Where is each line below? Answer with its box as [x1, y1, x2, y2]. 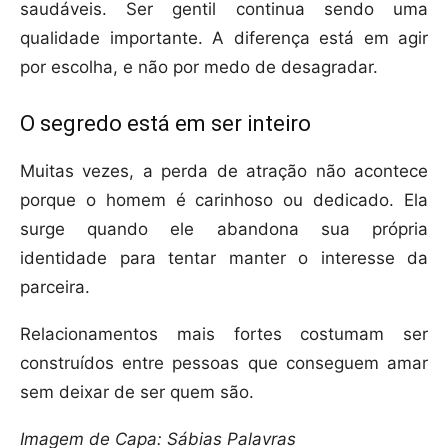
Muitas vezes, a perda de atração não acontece [20, 161, 428, 182]
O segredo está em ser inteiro [20, 111, 311, 137]
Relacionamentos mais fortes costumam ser [20, 324, 428, 345]
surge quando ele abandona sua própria [20, 219, 428, 240]
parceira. [20, 277, 90, 298]
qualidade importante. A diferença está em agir [20, 28, 428, 49]
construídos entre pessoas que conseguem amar [20, 353, 428, 374]
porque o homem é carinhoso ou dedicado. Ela [20, 190, 428, 211]
